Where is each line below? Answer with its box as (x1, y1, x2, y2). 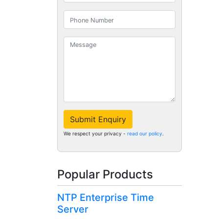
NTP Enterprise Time (57, 192, 154, 204)
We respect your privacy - (64, 131, 127, 137)
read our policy (127, 131, 162, 137)
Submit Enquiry (70, 114, 126, 125)
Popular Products (57, 167, 153, 182)
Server (57, 203, 88, 216)
